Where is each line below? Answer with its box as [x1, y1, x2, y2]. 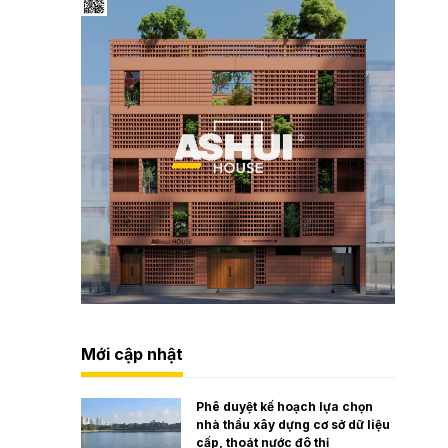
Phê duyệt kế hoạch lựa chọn [196, 398, 374, 414]
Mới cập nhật [81, 343, 184, 364]
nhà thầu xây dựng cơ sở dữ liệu [196, 416, 391, 432]
